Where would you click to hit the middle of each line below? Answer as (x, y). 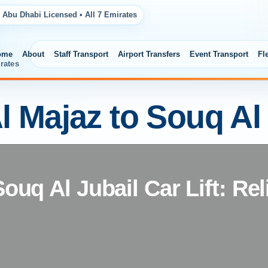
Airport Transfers (149, 54)
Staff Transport (81, 54)
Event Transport (219, 54)
